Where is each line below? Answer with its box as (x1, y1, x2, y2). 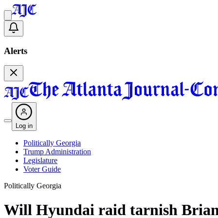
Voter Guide (23, 165, 61, 174)
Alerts (4, 45, 27, 56)
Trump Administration (23, 147, 91, 156)
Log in (16, 122, 33, 130)
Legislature (23, 156, 57, 165)
